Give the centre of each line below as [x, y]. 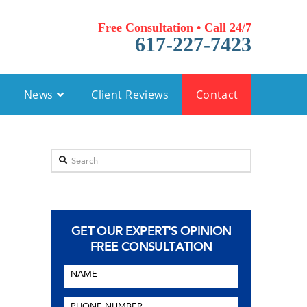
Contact [217, 94]
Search [67, 159]
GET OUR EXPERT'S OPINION [151, 231]
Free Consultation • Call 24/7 [175, 27]
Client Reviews [130, 94]
